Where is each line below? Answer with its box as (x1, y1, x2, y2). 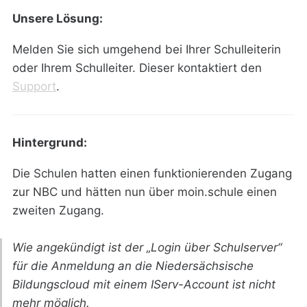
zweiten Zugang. (12, 203, 104, 217)
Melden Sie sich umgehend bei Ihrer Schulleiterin (12, 42, 281, 57)
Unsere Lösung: (12, 12, 103, 26)
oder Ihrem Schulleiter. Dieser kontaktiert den (12, 61, 262, 75)
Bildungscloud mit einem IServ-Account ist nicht (12, 277, 275, 291)
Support (12, 79, 56, 94)
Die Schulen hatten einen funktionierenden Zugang (12, 166, 292, 180)
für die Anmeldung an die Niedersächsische (12, 258, 254, 273)
